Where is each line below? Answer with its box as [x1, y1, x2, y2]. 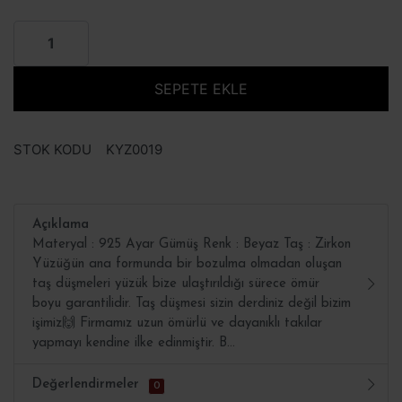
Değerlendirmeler [32, 377, 139, 391]
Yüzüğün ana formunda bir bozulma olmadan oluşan [32, 257, 342, 271]
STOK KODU [13, 140, 92, 158]
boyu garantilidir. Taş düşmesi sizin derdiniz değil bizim [32, 296, 351, 310]
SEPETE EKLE [154, 79, 248, 98]
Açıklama [32, 217, 89, 232]
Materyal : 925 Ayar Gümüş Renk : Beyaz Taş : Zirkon [32, 237, 351, 251]
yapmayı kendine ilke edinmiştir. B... [32, 336, 235, 350]
